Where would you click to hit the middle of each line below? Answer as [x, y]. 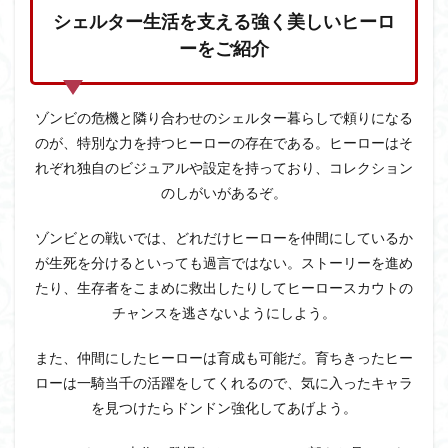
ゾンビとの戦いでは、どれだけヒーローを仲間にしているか [224, 238]
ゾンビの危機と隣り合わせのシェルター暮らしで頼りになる [224, 118]
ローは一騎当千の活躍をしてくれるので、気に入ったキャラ [224, 383]
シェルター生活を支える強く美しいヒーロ [224, 21]
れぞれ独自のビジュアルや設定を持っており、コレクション [224, 168]
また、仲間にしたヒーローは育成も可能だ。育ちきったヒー [224, 358]
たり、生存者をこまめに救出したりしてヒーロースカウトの [224, 288]
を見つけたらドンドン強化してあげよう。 [224, 408]
